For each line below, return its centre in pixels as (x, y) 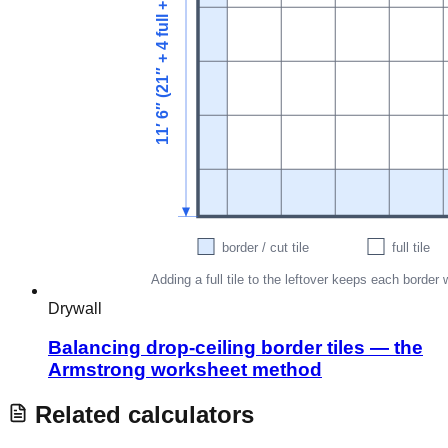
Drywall (75, 309)
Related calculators (141, 414)
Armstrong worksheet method (185, 370)
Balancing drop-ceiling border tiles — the (235, 348)
